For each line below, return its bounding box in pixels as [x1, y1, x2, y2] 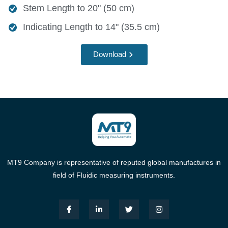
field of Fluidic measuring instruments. [53, 171, 175, 180]
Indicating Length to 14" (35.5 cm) [23, 22, 160, 33]
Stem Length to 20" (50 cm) [23, 3, 134, 14]
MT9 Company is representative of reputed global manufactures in [7, 158, 221, 167]
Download [93, 50, 126, 59]
